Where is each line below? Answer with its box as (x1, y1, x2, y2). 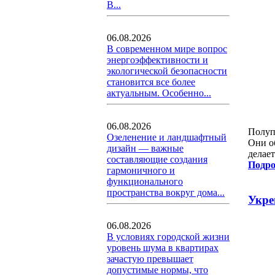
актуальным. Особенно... (107, 88, 211, 98)
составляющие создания (107, 154, 207, 165)
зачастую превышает (107, 254, 193, 264)
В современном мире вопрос (107, 44, 227, 54)
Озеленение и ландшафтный (107, 132, 227, 142)
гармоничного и (107, 165, 175, 176)
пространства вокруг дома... (107, 187, 225, 198)
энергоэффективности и (107, 55, 208, 65)
